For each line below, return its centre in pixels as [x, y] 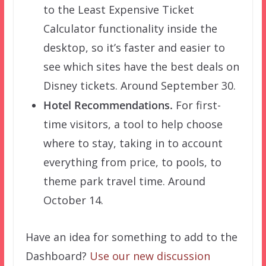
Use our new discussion [150, 256]
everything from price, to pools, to [132, 162]
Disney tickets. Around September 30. [139, 85]
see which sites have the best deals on [141, 66]
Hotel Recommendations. [108, 105]
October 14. [73, 200]
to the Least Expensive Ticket [118, 9]
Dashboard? [57, 256]
